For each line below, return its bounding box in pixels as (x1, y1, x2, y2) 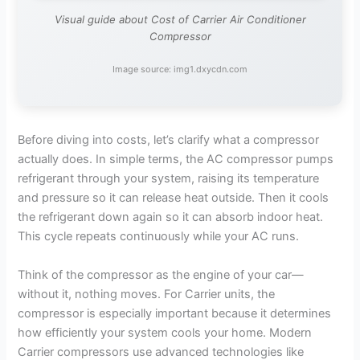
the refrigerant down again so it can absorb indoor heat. (18, 210, 324, 225)
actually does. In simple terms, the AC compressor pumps (18, 152, 334, 167)
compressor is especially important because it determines (18, 305, 332, 321)
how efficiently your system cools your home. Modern (18, 325, 313, 340)
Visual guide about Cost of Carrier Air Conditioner (54, 12, 306, 26)
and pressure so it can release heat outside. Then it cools (18, 190, 329, 206)
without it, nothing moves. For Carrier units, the (18, 286, 276, 301)
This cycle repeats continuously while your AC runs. (18, 229, 300, 244)
